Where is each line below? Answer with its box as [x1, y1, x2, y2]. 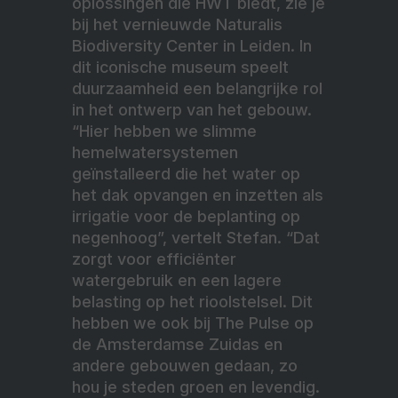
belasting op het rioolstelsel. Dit [72, 291, 313, 311]
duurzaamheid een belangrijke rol [72, 78, 322, 98]
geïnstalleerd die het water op [72, 163, 300, 183]
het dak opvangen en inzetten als [72, 185, 323, 204]
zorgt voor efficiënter [72, 249, 236, 268]
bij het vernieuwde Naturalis [72, 14, 283, 34]
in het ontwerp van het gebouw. [72, 99, 312, 119]
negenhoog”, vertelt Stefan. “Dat [72, 227, 320, 247]
